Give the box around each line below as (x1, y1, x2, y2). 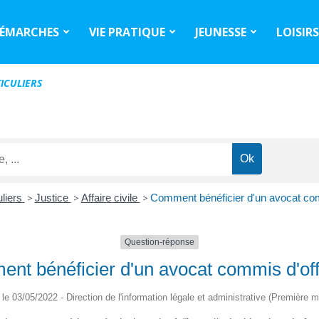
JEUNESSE (195, 23, 247, 40)
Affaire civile (80, 192, 140, 204)
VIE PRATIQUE (89, 23, 166, 40)
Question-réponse (125, 237, 194, 248)
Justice (34, 192, 71, 204)
